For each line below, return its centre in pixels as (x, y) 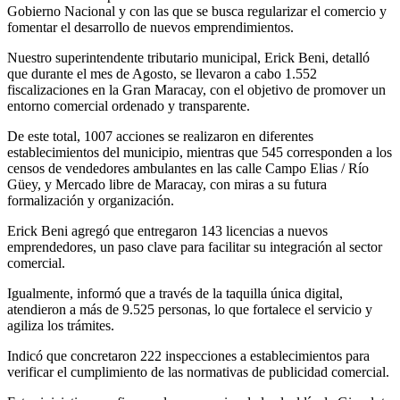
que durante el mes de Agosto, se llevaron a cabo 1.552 (162, 74)
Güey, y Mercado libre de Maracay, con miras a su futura (167, 185)
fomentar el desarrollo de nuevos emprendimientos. (150, 28)
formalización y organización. (91, 201)
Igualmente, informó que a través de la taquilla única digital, (175, 294)
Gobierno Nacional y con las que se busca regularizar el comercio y (197, 12)
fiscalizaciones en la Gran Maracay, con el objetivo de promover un (196, 90)
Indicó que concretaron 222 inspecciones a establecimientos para (188, 356)
